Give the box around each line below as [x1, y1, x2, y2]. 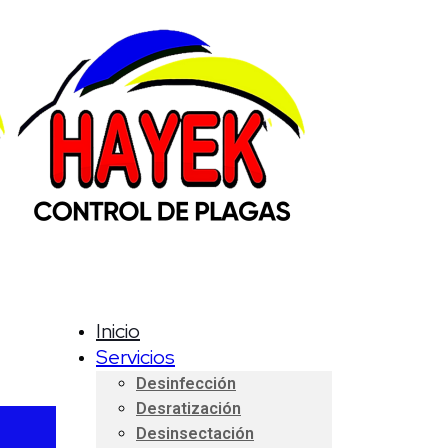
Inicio [96, 318, 140, 344]
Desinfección [136, 374, 236, 393]
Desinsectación [136, 424, 254, 443]
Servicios [96, 344, 175, 370]
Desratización [136, 399, 241, 418]
